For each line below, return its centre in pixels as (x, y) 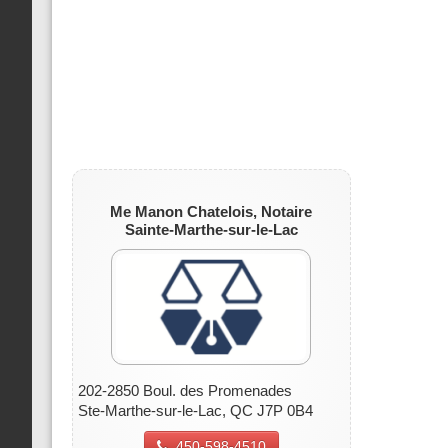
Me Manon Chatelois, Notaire (211, 211)
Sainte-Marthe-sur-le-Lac (211, 229)
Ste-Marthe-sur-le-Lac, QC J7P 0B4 (195, 411)
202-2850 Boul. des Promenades (185, 391)
